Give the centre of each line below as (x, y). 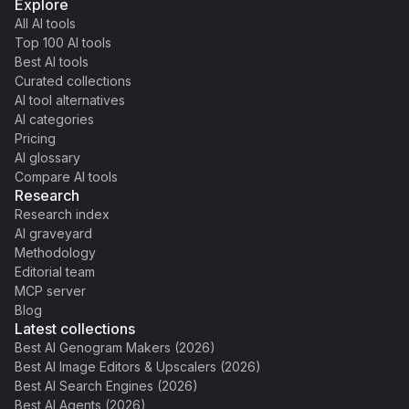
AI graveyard (53, 233)
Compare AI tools (66, 177)
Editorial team (55, 272)
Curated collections (73, 81)
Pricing (35, 138)
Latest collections (75, 329)
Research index (62, 214)
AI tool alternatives (70, 100)
